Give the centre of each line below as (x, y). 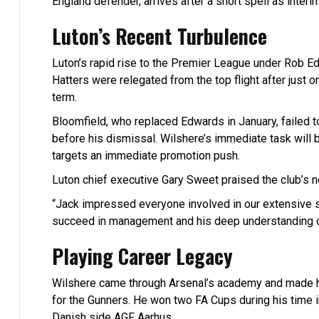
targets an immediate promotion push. (146, 156)
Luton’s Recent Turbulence (159, 36)
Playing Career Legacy (142, 256)
